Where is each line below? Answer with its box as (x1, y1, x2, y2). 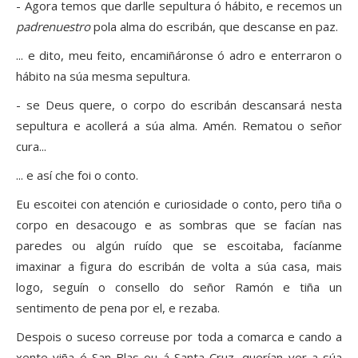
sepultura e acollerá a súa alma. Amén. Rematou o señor (16, 117, 342, 134)
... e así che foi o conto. (16, 167, 138, 184)
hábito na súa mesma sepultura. (16, 68, 190, 85)
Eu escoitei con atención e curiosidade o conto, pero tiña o (16, 196, 342, 213)
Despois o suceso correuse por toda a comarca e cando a (16, 328, 342, 345)
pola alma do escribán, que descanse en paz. (90, 18, 338, 35)
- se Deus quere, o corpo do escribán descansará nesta (16, 97, 342, 113)
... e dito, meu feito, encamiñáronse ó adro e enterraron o (16, 47, 342, 64)
